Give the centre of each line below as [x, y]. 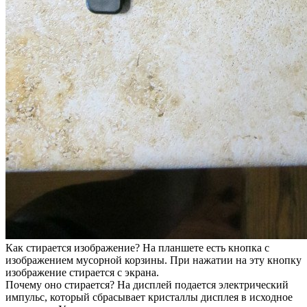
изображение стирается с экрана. [82, 272]
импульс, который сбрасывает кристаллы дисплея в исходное [149, 297]
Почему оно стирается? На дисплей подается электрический [147, 284]
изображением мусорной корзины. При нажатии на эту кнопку [153, 260]
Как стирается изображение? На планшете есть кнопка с [137, 247]
